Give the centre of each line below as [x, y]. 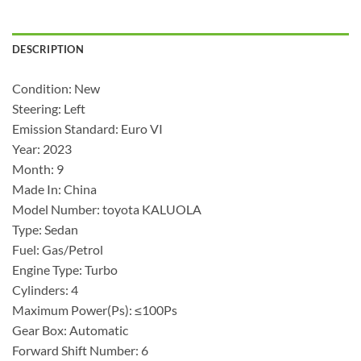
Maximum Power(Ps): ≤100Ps [95, 310]
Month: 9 [38, 169]
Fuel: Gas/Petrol [58, 250]
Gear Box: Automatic [70, 330]
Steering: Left [49, 109]
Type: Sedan [45, 230]
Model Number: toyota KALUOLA [107, 210]
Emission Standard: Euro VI [87, 129]
